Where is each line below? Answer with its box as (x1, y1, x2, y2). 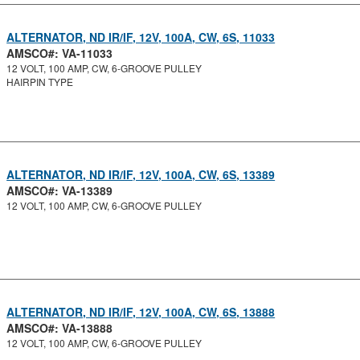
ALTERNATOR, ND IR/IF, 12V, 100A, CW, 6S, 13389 (6, 166, 276, 182)
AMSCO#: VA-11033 (6, 45, 113, 61)
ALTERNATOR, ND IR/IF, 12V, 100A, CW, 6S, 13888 (6, 304, 276, 320)
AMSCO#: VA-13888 (6, 320, 113, 336)
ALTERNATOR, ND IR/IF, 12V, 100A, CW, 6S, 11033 (6, 29, 276, 45)
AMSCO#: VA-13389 (6, 182, 113, 198)
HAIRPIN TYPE (6, 75, 74, 88)
